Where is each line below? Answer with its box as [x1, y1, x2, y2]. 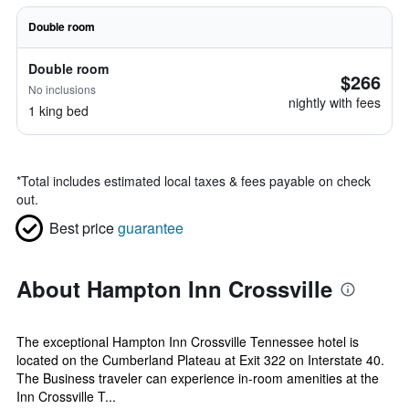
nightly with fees [288, 93, 381, 111]
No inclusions [28, 81, 96, 97]
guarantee [118, 217, 184, 238]
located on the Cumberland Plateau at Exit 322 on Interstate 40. [16, 351, 384, 369]
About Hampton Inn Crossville [16, 273, 332, 304]
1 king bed [28, 101, 89, 120]
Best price [49, 217, 114, 238]
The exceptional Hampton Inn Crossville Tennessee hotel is [16, 332, 359, 351]
